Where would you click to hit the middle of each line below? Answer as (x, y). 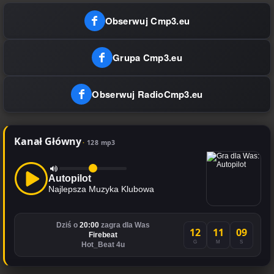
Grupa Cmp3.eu (147, 58)
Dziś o (68, 225)
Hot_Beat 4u (103, 245)
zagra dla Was (124, 225)
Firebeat (103, 235)
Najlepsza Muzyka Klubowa (101, 189)
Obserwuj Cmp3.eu (147, 21)
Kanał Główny (48, 142)
